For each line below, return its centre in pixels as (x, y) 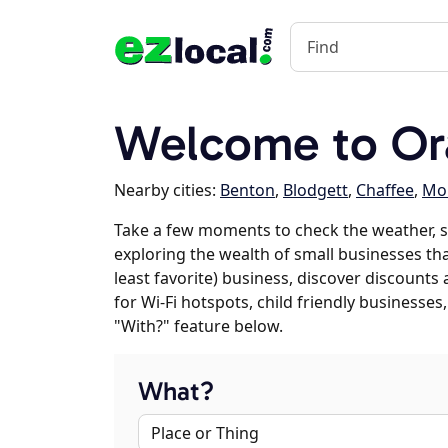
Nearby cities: (167, 190)
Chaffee (385, 190)
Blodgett (315, 190)
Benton (247, 190)
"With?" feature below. (198, 326)
